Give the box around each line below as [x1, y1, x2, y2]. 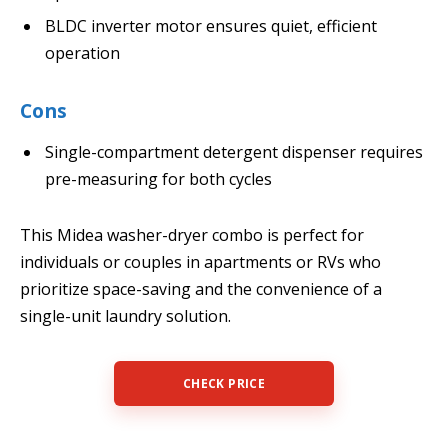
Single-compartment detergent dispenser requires [45, 141, 423, 164]
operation [45, 42, 120, 64]
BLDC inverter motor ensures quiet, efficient [45, 15, 377, 37]
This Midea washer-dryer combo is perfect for [20, 224, 364, 247]
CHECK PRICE [183, 374, 265, 392]
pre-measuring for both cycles [45, 168, 272, 191]
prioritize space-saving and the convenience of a [20, 278, 382, 301]
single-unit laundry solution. [20, 305, 231, 328]
